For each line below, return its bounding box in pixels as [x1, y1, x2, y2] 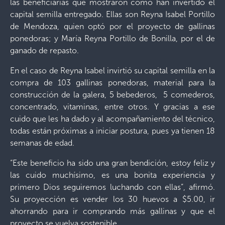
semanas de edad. [10, 138, 74, 148]
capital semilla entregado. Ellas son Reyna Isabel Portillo [10, 10, 215, 19]
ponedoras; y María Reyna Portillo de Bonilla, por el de [10, 34, 215, 43]
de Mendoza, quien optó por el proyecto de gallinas [10, 22, 215, 31]
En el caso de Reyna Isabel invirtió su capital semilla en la [10, 66, 215, 75]
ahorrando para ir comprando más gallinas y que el [10, 206, 215, 216]
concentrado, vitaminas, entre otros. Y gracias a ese [10, 102, 215, 111]
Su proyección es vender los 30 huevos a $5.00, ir [10, 194, 215, 204]
